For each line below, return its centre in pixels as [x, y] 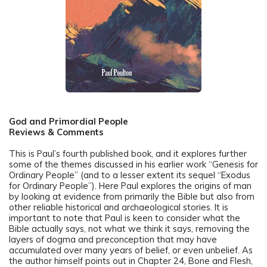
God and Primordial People [69, 122]
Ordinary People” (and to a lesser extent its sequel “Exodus [130, 175]
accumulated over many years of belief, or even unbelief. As [131, 250]
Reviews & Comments [56, 132]
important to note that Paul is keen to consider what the [125, 218]
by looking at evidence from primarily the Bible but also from [132, 197]
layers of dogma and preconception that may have [113, 240]
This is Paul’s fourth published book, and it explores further [128, 154]
